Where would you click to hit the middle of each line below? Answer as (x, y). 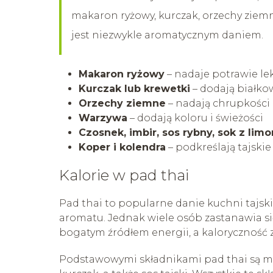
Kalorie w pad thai (124, 175)
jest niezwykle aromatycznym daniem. (167, 35)
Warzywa (103, 118)
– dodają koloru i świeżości (195, 118)
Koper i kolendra (122, 147)
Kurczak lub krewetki (134, 88)
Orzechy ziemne (122, 103)
